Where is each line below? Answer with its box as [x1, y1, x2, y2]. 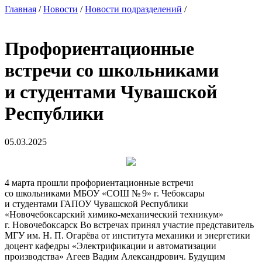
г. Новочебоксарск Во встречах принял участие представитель [5, 220, 254, 230]
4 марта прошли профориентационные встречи [5, 178, 194, 188]
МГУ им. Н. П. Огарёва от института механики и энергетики [5, 230, 250, 240]
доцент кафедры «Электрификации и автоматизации [5, 241, 216, 251]
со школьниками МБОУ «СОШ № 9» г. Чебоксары [5, 188, 205, 198]
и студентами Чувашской [5, 81, 217, 102]
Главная [5, 4, 36, 15]
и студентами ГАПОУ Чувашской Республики [5, 199, 188, 209]
